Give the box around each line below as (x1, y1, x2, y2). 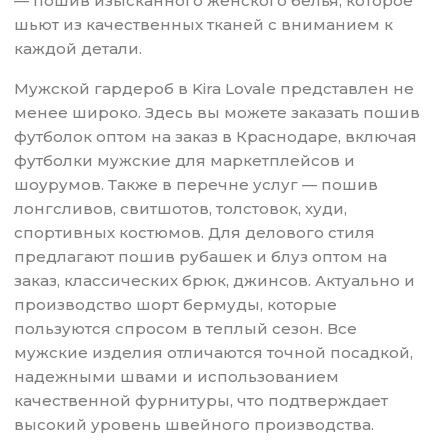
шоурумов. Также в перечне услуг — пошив (14, 175, 379, 195)
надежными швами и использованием (14, 367, 340, 387)
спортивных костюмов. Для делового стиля (14, 223, 376, 243)
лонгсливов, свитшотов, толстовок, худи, (14, 199, 348, 219)
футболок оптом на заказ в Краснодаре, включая (14, 127, 418, 147)
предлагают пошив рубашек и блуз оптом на (14, 247, 388, 267)
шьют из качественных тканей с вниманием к (14, 15, 394, 35)
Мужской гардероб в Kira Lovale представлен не (14, 79, 415, 99)
